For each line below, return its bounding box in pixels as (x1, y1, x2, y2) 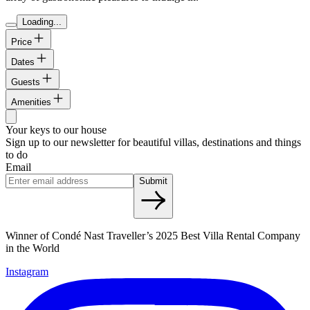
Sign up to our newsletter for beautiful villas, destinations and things (6, 136, 301, 149)
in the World (6, 242, 60, 255)
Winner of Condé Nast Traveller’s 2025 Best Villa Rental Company (6, 230, 300, 242)
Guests (11, 77, 40, 88)
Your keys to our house (6, 124, 107, 136)
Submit (139, 176, 167, 187)
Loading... (22, 17, 62, 28)
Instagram (6, 266, 48, 278)
